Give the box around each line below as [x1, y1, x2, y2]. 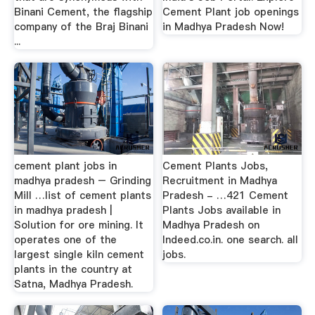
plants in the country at [13, 262, 132, 276]
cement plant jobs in [13, 158, 117, 173]
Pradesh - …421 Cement [162, 188, 289, 202]
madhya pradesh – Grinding [13, 173, 151, 188]
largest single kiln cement [13, 247, 144, 262]
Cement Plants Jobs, [162, 158, 269, 173]
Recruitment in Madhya [162, 173, 278, 188]
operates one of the [13, 232, 117, 247]
